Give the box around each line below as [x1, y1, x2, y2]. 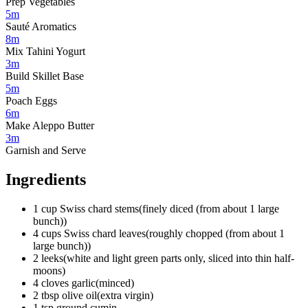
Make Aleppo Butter [5, 119, 94, 131]
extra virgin [100, 289, 150, 301]
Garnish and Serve [5, 144, 86, 156]
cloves [41, 276, 69, 289]
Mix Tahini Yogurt [5, 45, 85, 57]
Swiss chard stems [60, 202, 139, 214]
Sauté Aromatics [5, 20, 76, 32]
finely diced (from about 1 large [142, 202, 279, 214]
